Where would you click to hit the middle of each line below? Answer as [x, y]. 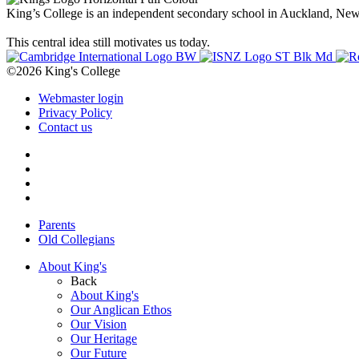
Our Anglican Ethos [121, 309]
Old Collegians [77, 239]
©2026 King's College [63, 71]
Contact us [65, 127]
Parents [57, 224]
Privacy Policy [75, 112]
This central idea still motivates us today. [108, 42]
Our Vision [99, 324]
